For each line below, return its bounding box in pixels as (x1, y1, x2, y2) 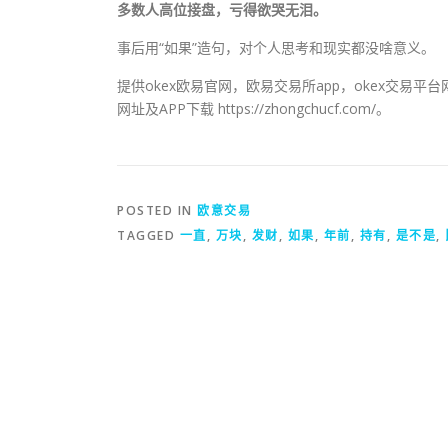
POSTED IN (117, 201, 197, 219)
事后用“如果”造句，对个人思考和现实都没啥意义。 (117, 37, 435, 57)
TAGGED (117, 226, 180, 244)
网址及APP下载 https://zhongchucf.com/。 (117, 98, 390, 118)
